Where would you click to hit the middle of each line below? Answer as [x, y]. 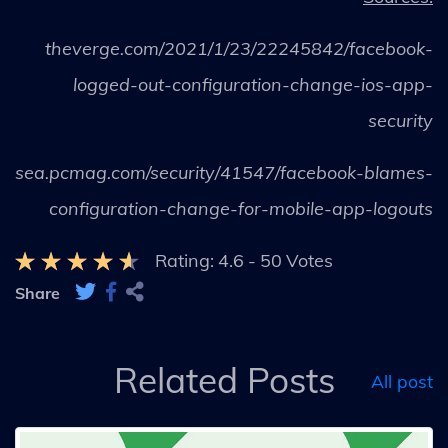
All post [402, 380]
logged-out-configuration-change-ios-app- [253, 84]
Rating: [184, 260]
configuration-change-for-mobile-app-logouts [241, 208]
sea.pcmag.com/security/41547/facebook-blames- [224, 172]
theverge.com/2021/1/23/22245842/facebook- [239, 48]
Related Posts [224, 380]
